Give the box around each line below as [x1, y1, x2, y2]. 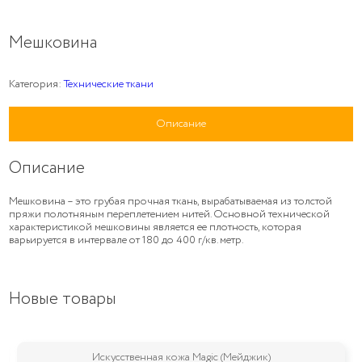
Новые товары [9, 287, 117, 312]
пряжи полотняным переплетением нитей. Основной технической [9, 206, 330, 223]
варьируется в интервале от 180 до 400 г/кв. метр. [9, 232, 244, 249]
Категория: [9, 75, 65, 92]
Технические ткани [64, 75, 154, 92]
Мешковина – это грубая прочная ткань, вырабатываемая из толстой [9, 193, 333, 210]
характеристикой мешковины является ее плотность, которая [9, 219, 302, 236]
